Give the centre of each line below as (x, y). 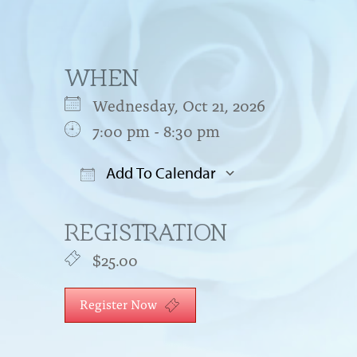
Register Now (120, 303)
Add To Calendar (159, 172)
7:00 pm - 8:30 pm (156, 129)
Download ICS (143, 204)
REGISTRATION (146, 232)
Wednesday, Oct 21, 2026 (186, 104)
